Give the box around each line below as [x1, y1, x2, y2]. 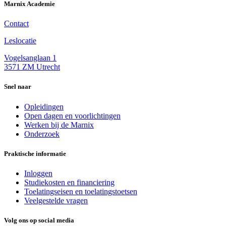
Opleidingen [24, 102, 64, 111]
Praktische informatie [4, 149, 66, 157]
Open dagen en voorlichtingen [24, 111, 121, 120]
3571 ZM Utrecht [4, 63, 60, 72]
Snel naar [4, 83, 31, 91]
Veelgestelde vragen [24, 196, 88, 205]
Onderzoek [24, 129, 60, 138]
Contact [4, 19, 29, 28]
